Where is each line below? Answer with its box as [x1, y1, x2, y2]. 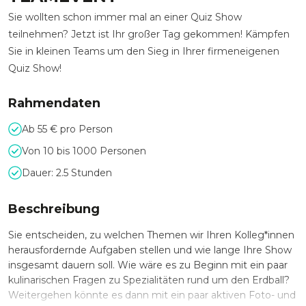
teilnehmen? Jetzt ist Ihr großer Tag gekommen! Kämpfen [8, 28, 290, 40]
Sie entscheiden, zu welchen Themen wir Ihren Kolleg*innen [8, 229, 294, 241]
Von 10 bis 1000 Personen [22, 145, 146, 157]
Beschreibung [8, 201, 100, 217]
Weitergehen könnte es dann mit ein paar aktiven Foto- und [8, 289, 296, 301]
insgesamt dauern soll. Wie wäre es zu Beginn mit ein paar [8, 259, 288, 271]
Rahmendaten [8, 96, 100, 111]
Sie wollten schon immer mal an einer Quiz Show [8, 11, 242, 23]
